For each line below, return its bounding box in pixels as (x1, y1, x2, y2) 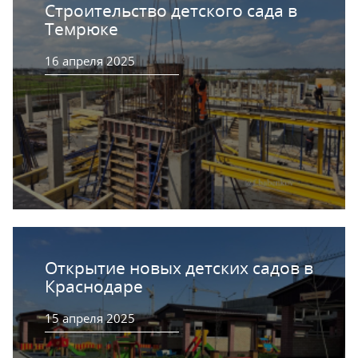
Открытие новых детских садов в (45, 257, 313, 279)
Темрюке (45, 17, 118, 40)
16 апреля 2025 (45, 52, 135, 69)
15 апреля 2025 (45, 310, 135, 326)
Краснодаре (45, 275, 143, 297)
